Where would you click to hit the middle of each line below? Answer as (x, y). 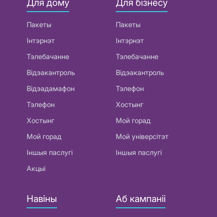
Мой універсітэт (142, 136)
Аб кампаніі (141, 198)
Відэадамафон (51, 88)
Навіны (42, 198)
